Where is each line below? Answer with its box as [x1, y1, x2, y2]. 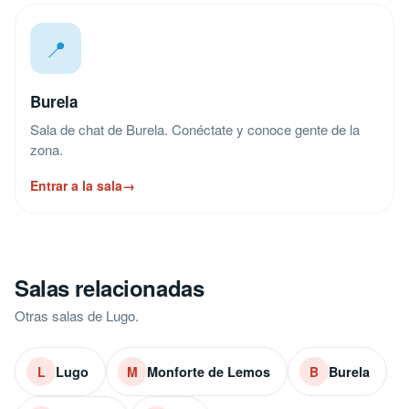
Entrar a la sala [30, 176, 122, 194]
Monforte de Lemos [147, 362, 270, 381]
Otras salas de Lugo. [15, 306, 139, 325]
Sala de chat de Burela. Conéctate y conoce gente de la [30, 120, 360, 139]
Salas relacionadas [15, 272, 204, 303]
